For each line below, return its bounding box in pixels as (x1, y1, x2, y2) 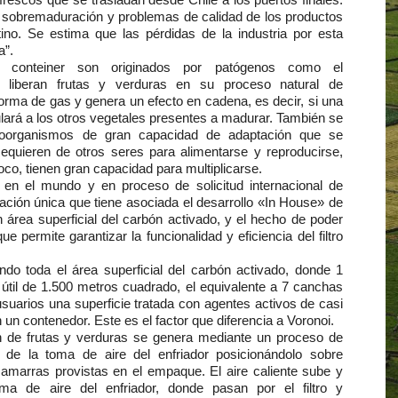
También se (273, 110, 343, 125)
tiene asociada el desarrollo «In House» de (94, 195, 344, 210)
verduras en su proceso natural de (115, 76, 344, 92)
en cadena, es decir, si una (187, 93, 344, 108)
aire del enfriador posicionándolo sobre (104, 346, 344, 362)
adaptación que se (227, 127, 344, 142)
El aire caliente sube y (210, 363, 343, 378)
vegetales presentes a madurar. (90, 110, 273, 125)
